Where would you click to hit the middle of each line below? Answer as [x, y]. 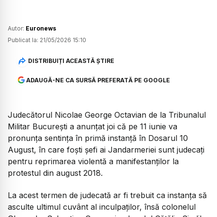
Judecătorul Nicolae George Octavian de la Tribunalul [107, 115]
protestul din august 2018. [55, 173]
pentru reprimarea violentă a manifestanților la [93, 161]
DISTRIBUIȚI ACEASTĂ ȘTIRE [71, 61]
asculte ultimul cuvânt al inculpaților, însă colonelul [102, 207]
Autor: [17, 28]
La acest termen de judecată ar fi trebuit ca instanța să [107, 195]
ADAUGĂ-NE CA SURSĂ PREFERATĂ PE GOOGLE [98, 80]
